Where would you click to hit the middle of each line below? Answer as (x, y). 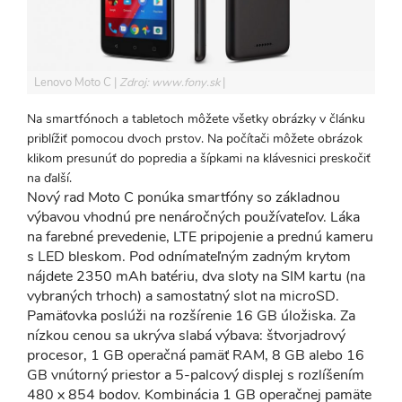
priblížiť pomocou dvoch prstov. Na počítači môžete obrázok (195, 138)
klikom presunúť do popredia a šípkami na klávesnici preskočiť (199, 158)
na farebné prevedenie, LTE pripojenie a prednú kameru (200, 236)
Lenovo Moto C (74, 82)
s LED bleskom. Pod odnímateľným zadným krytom (189, 256)
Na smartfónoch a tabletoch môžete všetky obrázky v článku (196, 118)
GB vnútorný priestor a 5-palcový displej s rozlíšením (196, 375)
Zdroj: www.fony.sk (171, 82)
